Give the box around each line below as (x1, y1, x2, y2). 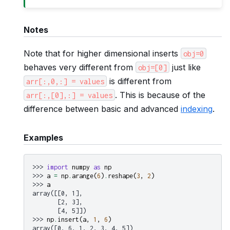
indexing (181, 103, 213, 114)
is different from (107, 75, 171, 86)
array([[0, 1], (32, 189, 83, 197)
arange (72, 171, 93, 180)
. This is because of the (115, 89, 205, 100)
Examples (24, 132, 63, 143)
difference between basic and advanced (24, 103, 181, 114)
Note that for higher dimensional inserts (24, 48, 181, 59)
